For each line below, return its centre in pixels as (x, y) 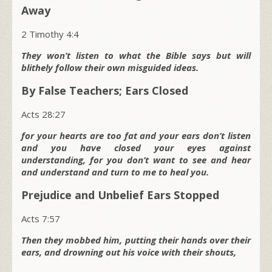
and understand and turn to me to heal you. (115, 172)
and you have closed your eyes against (136, 147)
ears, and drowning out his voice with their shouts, (129, 252)
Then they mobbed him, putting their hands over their (136, 240)
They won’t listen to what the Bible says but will (136, 55)
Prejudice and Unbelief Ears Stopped (120, 195)
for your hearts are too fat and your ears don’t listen (136, 135)
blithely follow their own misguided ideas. (110, 67)
